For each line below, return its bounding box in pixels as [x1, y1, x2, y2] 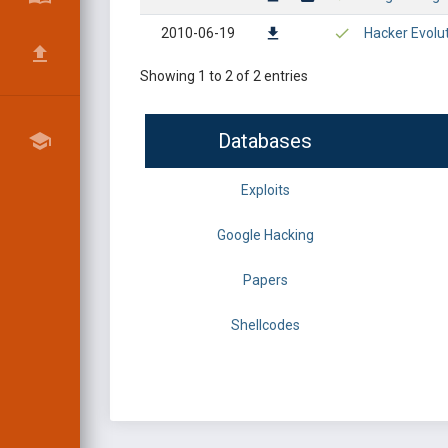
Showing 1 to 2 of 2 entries [140, 68, 308, 84]
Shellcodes [230, 317, 300, 333]
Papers [242, 272, 288, 288]
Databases [218, 129, 312, 153]
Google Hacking [216, 227, 314, 243]
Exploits [240, 182, 290, 198]
